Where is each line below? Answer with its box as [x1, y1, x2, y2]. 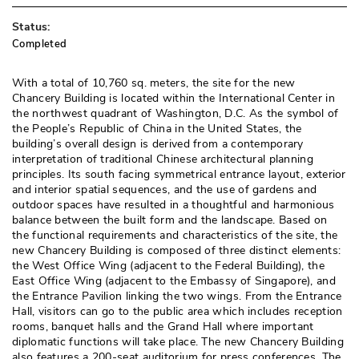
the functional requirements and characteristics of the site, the [12, 228, 338, 243]
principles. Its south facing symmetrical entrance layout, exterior [12, 167, 346, 182]
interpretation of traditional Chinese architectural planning [12, 151, 313, 167]
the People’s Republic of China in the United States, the [12, 121, 302, 136]
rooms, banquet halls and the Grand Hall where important [12, 319, 314, 334]
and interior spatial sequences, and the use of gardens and [12, 182, 317, 197]
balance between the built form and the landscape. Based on [12, 212, 328, 228]
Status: [12, 19, 50, 34]
